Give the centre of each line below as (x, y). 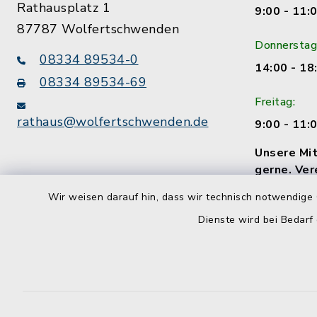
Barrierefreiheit (139, 305)
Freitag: (275, 102)
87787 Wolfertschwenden (98, 29)
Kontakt (41, 305)
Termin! (277, 187)
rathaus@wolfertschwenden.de (113, 122)
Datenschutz (252, 305)
